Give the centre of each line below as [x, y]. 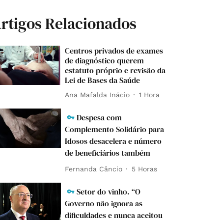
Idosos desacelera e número [113, 141]
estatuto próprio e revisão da [115, 70]
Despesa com [99, 118]
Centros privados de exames [114, 51]
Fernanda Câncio [94, 169]
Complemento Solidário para [115, 129]
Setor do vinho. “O [109, 192]
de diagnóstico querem [105, 61]
